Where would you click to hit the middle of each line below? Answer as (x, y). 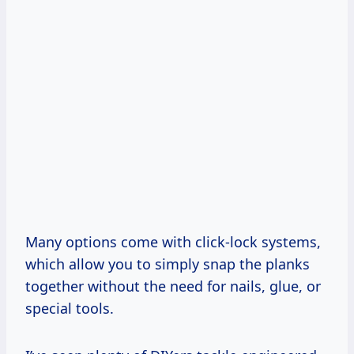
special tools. (70, 308)
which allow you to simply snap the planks (168, 264)
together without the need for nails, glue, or (173, 286)
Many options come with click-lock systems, (173, 241)
